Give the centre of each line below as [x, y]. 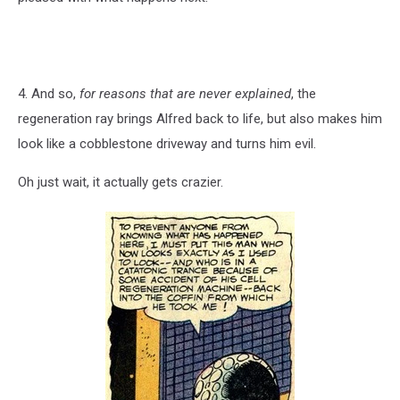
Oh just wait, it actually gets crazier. [121, 182]
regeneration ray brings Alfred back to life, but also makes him [200, 118]
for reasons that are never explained [185, 93]
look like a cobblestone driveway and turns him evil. [167, 143]
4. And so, [49, 93]
